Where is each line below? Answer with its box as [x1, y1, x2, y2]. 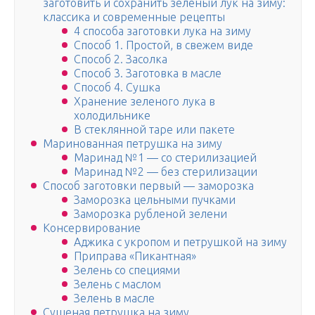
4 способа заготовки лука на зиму [74, 25, 251, 38]
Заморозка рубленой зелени [74, 207, 227, 221]
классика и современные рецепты [43, 11, 225, 24]
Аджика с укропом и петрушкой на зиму [74, 236, 287, 249]
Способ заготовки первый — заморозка [43, 179, 254, 193]
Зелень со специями [74, 264, 180, 277]
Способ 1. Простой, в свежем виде [74, 39, 253, 52]
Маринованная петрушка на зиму [43, 137, 222, 150]
